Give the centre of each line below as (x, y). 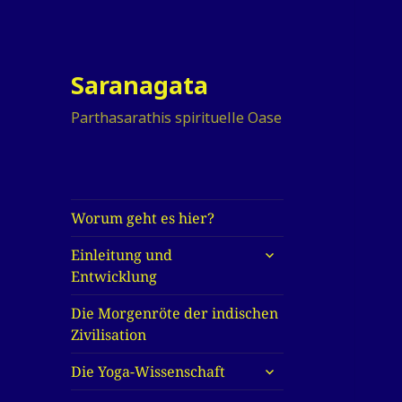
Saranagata (140, 85)
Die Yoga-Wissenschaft (149, 372)
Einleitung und (122, 255)
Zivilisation (109, 335)
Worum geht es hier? (143, 218)
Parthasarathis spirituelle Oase (177, 118)
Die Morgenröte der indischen (175, 314)
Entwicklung (114, 277)
